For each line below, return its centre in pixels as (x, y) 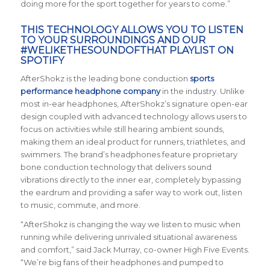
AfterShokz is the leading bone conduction (105, 79)
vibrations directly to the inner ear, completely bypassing (130, 180)
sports (202, 79)
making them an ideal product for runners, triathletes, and (133, 142)
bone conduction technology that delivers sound (116, 167)
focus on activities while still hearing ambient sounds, (122, 129)
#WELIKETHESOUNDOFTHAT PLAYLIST (118, 51)
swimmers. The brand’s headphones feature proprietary (129, 155)
